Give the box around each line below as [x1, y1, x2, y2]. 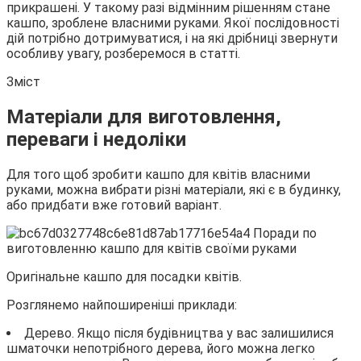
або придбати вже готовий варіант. [6, 197, 222, 213]
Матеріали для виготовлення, [6, 105, 281, 128]
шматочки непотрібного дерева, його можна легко [6, 340, 315, 356]
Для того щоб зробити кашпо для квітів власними [6, 166, 310, 182]
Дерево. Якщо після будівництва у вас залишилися [24, 325, 334, 341]
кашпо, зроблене [6, 15, 111, 31]
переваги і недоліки [6, 127, 186, 151]
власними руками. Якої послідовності [111, 15, 339, 31]
